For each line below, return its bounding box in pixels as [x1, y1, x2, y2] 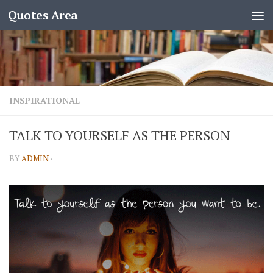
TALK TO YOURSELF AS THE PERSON [9, 126, 230, 144]
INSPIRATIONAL [9, 94, 80, 106]
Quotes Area [8, 7, 78, 23]
